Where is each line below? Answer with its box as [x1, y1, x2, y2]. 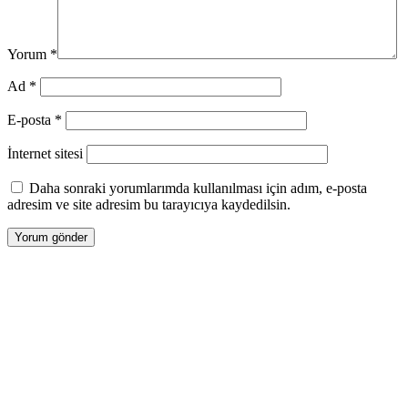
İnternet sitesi [7, 146, 83, 162]
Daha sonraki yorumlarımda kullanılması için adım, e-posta [29, 180, 367, 197]
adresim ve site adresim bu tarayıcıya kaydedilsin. [7, 197, 291, 213]
